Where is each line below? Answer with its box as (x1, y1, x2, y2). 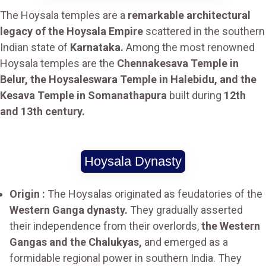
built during (167, 89, 224, 102)
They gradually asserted (128, 204, 243, 217)
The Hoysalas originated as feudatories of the (45, 188, 262, 201)
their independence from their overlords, (9, 220, 201, 233)
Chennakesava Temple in (117, 57, 239, 70)
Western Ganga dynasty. (9, 204, 128, 217)
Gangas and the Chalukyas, (9, 236, 142, 249)
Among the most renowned (123, 41, 255, 54)
